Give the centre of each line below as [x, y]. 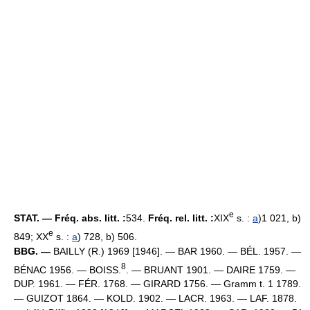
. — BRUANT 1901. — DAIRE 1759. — [211, 270]
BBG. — [32, 251]
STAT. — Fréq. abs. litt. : [70, 218]
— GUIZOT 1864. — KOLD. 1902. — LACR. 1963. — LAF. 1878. [155, 299]
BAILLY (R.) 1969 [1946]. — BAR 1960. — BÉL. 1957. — [176, 251]
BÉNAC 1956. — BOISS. [67, 270]
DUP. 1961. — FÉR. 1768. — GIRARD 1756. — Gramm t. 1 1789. [157, 284]
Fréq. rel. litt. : [181, 218]
